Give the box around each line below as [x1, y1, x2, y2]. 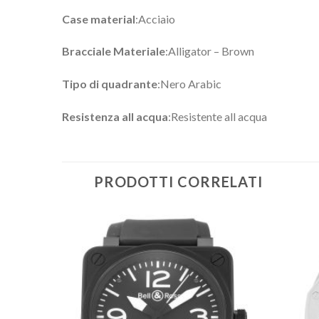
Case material [62, 11, 135, 26]
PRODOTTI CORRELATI [94, 172, 263, 190]
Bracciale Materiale [62, 44, 165, 58]
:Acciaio [135, 11, 175, 26]
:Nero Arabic [157, 77, 221, 91]
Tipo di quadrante [62, 77, 157, 91]
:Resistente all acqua [168, 110, 267, 124]
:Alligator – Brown [165, 44, 254, 58]
